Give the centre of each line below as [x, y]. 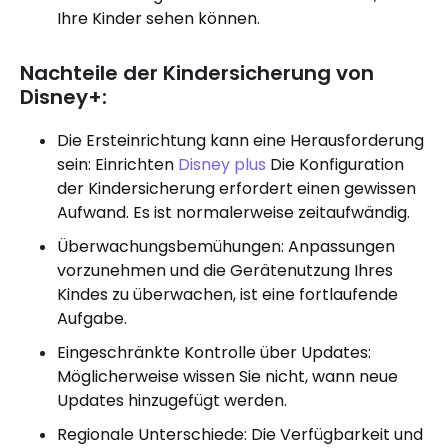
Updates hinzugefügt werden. [172, 400]
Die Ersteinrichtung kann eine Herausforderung [240, 140]
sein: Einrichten [117, 164]
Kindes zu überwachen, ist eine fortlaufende [227, 294]
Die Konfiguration [335, 164]
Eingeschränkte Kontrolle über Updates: [214, 352]
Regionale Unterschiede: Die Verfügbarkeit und [240, 434]
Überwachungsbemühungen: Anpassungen [226, 246]
